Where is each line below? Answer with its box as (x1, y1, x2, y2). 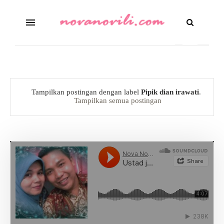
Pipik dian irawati (140, 88, 199, 96)
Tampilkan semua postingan (73, 96, 161, 104)
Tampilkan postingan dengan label (31, 88, 141, 96)
